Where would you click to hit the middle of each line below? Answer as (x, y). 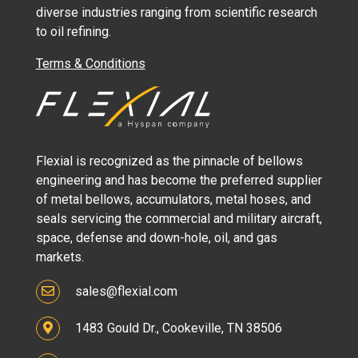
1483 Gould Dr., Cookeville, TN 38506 (177, 328)
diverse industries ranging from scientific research (176, 13)
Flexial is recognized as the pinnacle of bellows (169, 161)
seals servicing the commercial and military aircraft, (179, 219)
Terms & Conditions (90, 64)
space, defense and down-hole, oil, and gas (156, 238)
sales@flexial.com (124, 291)
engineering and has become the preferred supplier (179, 180)
